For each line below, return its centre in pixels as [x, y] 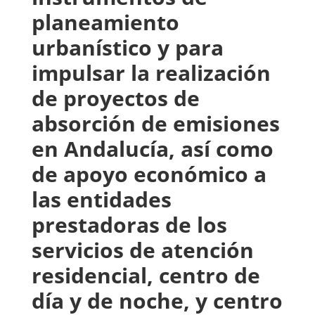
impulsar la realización [151, 73]
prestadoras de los [129, 225]
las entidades [101, 199]
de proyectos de [115, 98]
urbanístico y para [127, 47]
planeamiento [105, 22]
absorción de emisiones [155, 123]
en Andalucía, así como [152, 149]
